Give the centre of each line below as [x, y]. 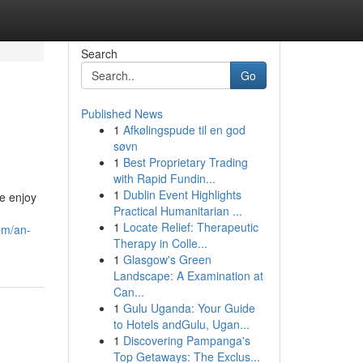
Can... [128, 292]
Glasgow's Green [167, 259]
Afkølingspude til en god [184, 130]
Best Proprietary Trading [185, 162]
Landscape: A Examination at [188, 275]
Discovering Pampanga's [186, 340]
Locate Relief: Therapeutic [190, 227]
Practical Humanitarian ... [177, 211]
